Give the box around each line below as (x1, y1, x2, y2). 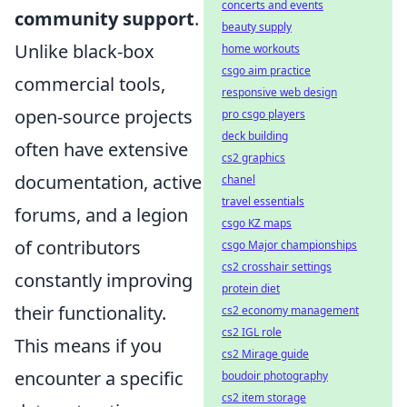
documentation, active (15, 169, 202, 194)
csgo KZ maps (222, 215, 292, 231)
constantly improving (15, 267, 193, 293)
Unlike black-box (15, 38, 154, 64)
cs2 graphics (222, 150, 285, 165)
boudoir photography (222, 368, 328, 383)
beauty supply (222, 19, 292, 35)
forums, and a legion (15, 202, 188, 227)
